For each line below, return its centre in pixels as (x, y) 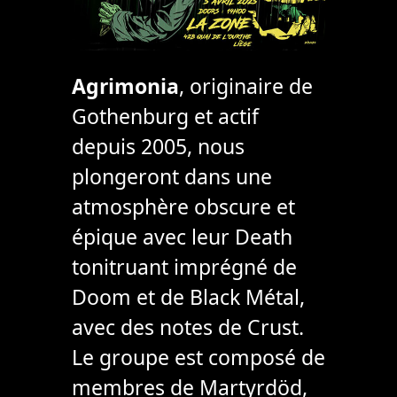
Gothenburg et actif (165, 116)
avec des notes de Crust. (187, 327)
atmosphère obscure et (183, 206)
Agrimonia (125, 86)
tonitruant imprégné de (184, 266)
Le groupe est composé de (198, 357)
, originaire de (245, 86)
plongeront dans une (171, 176)
